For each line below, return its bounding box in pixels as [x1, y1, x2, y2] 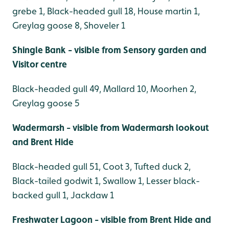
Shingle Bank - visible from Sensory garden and [12, 44, 207, 56]
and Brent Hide [12, 136, 74, 148]
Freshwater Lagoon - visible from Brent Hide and [12, 214, 211, 225]
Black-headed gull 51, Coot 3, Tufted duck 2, [12, 161, 191, 172]
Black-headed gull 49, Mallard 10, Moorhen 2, [12, 83, 196, 95]
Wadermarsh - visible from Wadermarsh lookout [12, 122, 209, 133]
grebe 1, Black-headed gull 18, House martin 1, [12, 6, 200, 17]
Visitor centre [12, 59, 67, 70]
